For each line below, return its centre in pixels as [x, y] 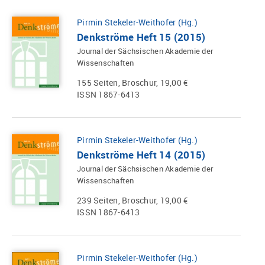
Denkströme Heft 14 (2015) [141, 154]
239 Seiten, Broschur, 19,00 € [132, 200]
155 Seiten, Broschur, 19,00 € [132, 83]
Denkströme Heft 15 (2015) [141, 37]
